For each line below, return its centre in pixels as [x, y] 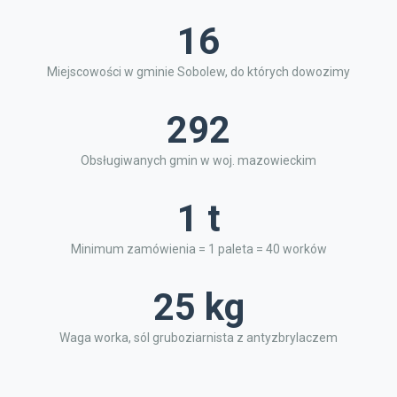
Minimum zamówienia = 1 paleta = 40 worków [198, 249]
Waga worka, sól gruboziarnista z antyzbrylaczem [198, 338]
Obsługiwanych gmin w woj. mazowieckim [198, 160]
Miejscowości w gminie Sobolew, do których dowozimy [198, 72]
